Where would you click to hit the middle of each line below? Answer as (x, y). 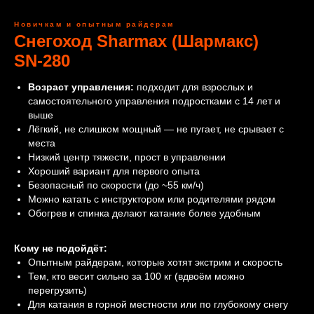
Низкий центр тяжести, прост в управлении (127, 157)
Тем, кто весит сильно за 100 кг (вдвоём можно (136, 277)
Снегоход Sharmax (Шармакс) (136, 41)
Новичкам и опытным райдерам (94, 25)
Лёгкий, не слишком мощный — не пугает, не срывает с (156, 129)
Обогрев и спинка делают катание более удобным (144, 213)
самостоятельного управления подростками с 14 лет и (154, 101)
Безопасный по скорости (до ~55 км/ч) (116, 185)
